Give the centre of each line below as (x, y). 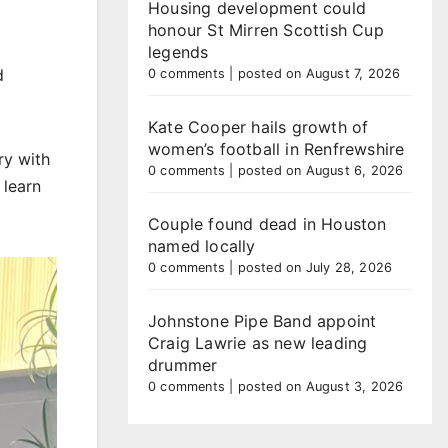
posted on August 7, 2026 (319, 73)
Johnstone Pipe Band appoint (262, 321)
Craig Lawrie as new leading (258, 343)
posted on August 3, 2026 (320, 386)
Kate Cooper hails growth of (258, 127)
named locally (202, 246)
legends (178, 52)
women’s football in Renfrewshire (276, 149)
